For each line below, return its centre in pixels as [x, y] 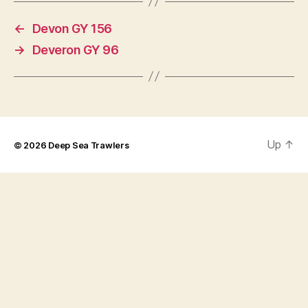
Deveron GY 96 [75, 49]
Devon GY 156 [72, 28]
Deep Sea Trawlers [89, 145]
